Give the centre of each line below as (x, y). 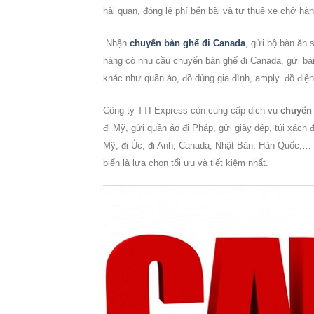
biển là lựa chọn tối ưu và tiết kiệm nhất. (186, 163)
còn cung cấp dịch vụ (234, 110)
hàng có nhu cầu (138, 60)
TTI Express (163, 110)
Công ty (120, 110)
